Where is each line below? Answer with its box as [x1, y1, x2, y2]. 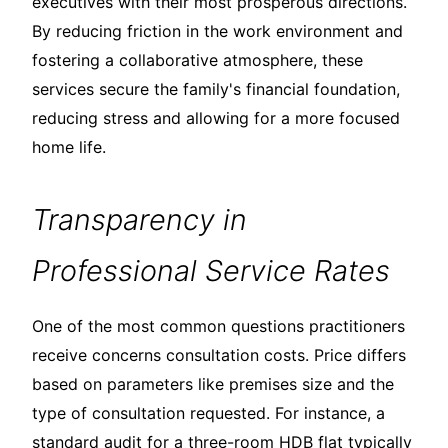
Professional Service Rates [32, 252, 390, 288]
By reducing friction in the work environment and [32, 20, 403, 41]
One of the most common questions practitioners [32, 315, 405, 336]
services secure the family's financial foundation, [32, 78, 400, 99]
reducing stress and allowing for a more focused [32, 107, 400, 128]
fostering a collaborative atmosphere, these [32, 49, 363, 70]
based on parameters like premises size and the [32, 373, 394, 394]
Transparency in [32, 201, 247, 237]
